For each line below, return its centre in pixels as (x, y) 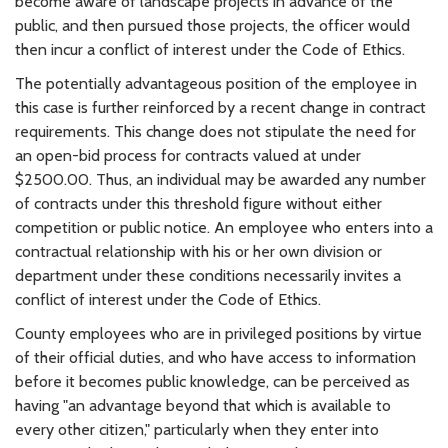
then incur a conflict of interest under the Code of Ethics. (210, 49)
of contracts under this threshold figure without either (198, 203)
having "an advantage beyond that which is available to (203, 405)
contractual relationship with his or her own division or (198, 251)
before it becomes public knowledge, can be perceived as (212, 381)
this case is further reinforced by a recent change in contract (220, 107)
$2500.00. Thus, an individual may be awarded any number (220, 179)
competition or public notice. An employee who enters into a (224, 227)
